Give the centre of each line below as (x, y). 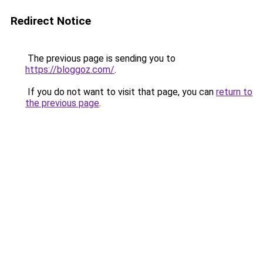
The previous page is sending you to (100, 58)
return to (234, 92)
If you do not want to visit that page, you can (121, 92)
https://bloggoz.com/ (70, 70)
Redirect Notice (51, 21)
